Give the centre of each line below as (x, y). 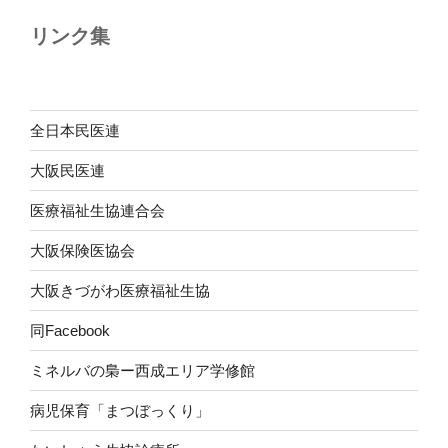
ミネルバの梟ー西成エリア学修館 (142, 370)
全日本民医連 (75, 130)
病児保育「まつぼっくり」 (120, 410)
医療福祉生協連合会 (97, 210)
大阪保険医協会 (82, 250)
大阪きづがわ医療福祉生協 (120, 290)
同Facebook (70, 330)
